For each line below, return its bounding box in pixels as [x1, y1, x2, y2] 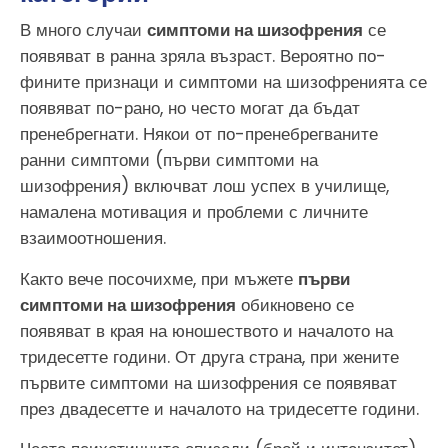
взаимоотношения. [20, 226, 166, 251]
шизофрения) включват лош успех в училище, [20, 174, 389, 199]
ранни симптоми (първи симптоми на [20, 148, 318, 173]
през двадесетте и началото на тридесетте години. [20, 396, 419, 421]
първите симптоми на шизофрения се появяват [20, 370, 397, 395]
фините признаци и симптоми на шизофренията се [20, 70, 427, 95]
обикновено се [236, 292, 354, 317]
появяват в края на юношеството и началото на [20, 318, 393, 343]
